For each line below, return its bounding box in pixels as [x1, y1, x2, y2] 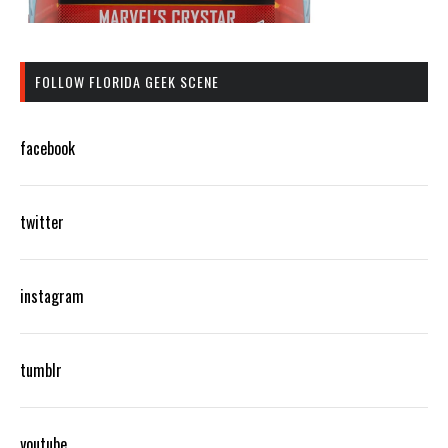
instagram [20, 283, 84, 308]
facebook [20, 135, 75, 160]
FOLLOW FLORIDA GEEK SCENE [35, 70, 219, 92]
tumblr [20, 357, 62, 382]
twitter [20, 209, 64, 234]
